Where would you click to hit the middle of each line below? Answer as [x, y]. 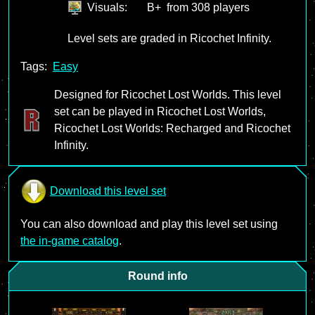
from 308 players [208, 7]
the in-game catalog [70, 241]
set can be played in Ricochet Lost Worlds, [160, 111]
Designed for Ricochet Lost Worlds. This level [168, 95]
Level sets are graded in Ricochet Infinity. [169, 38]
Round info [157, 276]
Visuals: [107, 7]
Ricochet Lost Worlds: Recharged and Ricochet [172, 128]
